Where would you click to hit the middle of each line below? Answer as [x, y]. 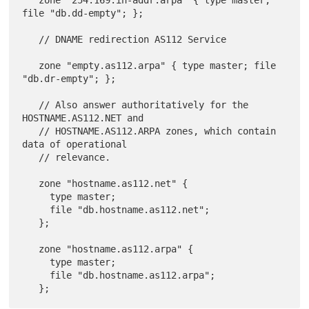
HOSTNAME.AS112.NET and [83, 118]
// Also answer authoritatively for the [31, 104]
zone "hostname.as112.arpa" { [31, 249]
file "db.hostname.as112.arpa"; [36, 275]
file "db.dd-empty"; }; [83, 13]
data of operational [75, 144]
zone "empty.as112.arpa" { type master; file [31, 65]
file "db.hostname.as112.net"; [36, 209]
